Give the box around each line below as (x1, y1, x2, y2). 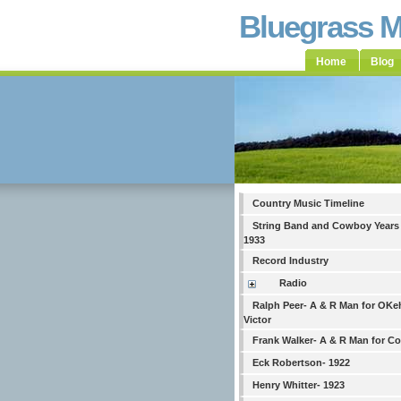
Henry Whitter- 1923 (252, 380, 345, 390)
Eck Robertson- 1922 (252, 357, 350, 368)
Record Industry (252, 255, 328, 266)
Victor (243, 314, 271, 325)
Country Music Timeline (252, 198, 364, 209)
